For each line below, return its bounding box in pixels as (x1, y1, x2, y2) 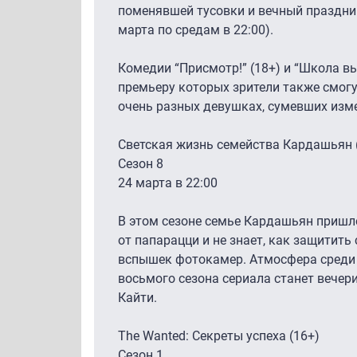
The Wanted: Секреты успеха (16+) (118, 328, 320, 343)
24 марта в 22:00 (118, 175, 218, 190)
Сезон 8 (118, 155, 167, 171)
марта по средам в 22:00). (118, 22, 273, 37)
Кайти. (118, 289, 160, 305)
